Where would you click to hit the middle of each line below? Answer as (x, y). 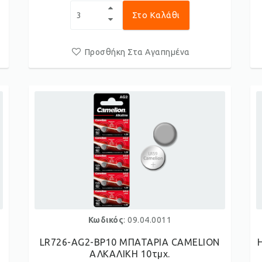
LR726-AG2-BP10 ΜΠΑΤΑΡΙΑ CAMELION (130, 242)
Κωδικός (106, 220)
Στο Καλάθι (156, 15)
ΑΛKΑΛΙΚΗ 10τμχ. (130, 254)
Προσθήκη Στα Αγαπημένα (137, 52)
